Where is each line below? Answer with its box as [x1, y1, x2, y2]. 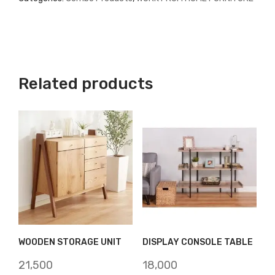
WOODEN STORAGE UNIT [18, 236, 122, 247]
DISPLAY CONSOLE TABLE [142, 236, 253, 247]
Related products [18, 74, 153, 93]
